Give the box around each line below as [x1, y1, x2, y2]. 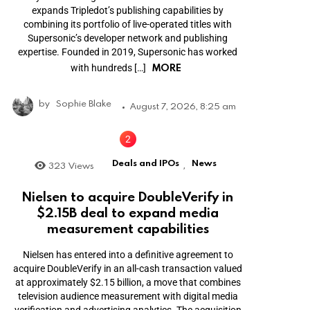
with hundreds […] [70, 62, 148, 74]
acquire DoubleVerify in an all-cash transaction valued [13, 262, 243, 274]
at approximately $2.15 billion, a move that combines [15, 276, 241, 288]
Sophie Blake [56, 97, 111, 110]
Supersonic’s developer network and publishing [28, 33, 228, 44]
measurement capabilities [46, 219, 209, 237]
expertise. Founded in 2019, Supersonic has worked [18, 46, 238, 58]
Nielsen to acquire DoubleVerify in [22, 187, 234, 205]
